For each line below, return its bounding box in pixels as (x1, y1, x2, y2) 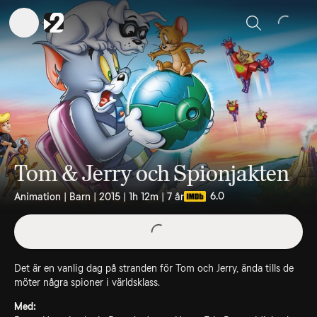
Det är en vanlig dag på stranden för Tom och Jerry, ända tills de (14, 263, 294, 274)
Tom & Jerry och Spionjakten (14, 161, 289, 187)
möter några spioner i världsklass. (14, 277, 160, 288)
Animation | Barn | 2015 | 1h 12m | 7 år (14, 190, 184, 202)
